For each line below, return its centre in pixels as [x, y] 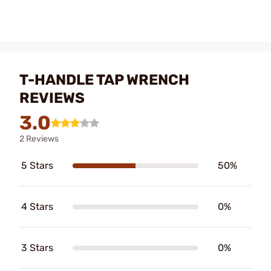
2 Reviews [39, 139]
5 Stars [37, 165]
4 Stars [37, 207]
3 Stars [37, 248]
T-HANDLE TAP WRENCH [104, 80]
